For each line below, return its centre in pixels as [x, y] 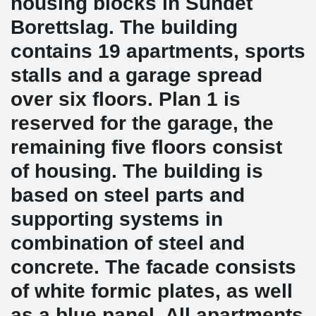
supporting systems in [117, 219]
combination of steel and [128, 243]
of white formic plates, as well [152, 291]
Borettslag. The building [124, 27]
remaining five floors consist [146, 147]
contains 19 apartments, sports [158, 51]
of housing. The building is [137, 171]
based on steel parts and [128, 195]
